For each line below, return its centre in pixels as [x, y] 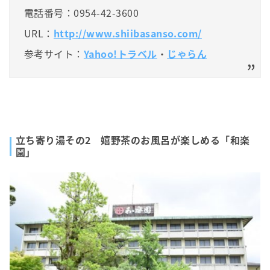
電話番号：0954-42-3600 [82, 12]
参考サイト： [54, 53]
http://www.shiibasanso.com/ [127, 33]
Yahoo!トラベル [120, 53]
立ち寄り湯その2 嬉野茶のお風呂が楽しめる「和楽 [133, 140]
